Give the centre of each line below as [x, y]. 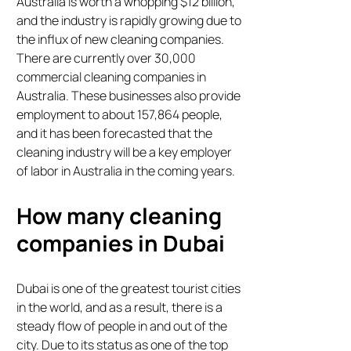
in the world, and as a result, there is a [120, 308]
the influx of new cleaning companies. [121, 40]
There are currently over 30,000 [107, 58]
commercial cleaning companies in [112, 77]
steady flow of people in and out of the [122, 326]
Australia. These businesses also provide [129, 96]
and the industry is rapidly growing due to [129, 21]
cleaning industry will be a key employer [125, 152]
